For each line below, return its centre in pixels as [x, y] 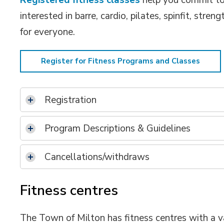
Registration [71, 100]
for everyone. [48, 32]
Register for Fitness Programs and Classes [121, 61]
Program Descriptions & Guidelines [118, 128]
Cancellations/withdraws [97, 157]
